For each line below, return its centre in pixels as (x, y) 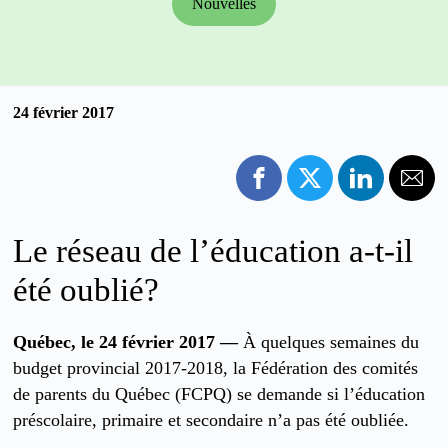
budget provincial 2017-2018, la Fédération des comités (216, 367)
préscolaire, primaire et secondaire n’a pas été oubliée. (211, 419)
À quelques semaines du (329, 341)
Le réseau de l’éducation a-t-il (213, 250)
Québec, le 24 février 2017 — (126, 341)
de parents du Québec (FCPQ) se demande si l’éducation (219, 393)
